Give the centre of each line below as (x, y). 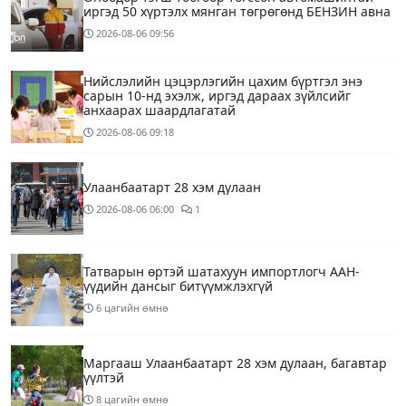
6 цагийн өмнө (132, 307)
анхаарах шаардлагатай (159, 110)
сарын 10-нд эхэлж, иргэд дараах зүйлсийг (217, 95)
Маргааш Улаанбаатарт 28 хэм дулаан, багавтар (235, 362)
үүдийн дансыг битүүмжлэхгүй (178, 285)
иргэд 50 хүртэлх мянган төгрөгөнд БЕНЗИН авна (237, 11)
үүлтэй (104, 377)
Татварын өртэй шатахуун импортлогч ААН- (222, 271)
